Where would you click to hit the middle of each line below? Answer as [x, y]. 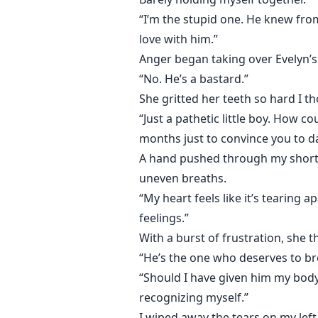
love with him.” [179, 39]
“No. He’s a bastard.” [194, 79]
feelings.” [164, 218]
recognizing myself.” [194, 298]
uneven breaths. [183, 179]
